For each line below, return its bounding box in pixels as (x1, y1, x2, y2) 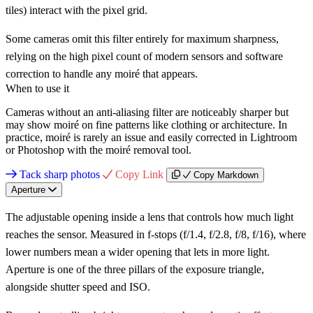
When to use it (6, 82, 69, 94)
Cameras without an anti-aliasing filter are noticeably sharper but (6, 105, 289, 118)
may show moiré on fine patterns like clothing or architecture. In (6, 118, 287, 131)
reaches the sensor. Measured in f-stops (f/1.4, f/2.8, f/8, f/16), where (6, 228, 306, 240)
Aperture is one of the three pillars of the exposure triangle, (6, 263, 264, 275)
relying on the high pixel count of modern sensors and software (6, 50, 283, 62)
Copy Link (115, 168, 163, 180)
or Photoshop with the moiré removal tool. (6, 143, 191, 156)
